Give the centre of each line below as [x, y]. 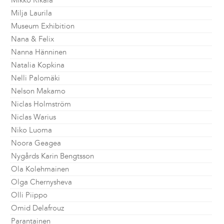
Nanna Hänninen [39, 52]
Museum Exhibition [43, 26]
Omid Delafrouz [37, 208]
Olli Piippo [29, 195]
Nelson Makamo [38, 91]
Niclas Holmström [41, 104]
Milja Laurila [31, 13]
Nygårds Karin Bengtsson [52, 156]
